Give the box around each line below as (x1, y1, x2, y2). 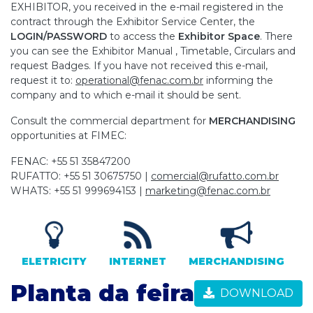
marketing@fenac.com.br (145, 184, 270, 197)
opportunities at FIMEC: (10, 129, 126, 142)
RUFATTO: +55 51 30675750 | (10, 170, 151, 182)
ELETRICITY (22, 255, 87, 268)
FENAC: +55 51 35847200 (10, 155, 131, 168)
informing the (203, 74, 273, 87)
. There (260, 30, 293, 43)
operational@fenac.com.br (75, 74, 203, 87)
